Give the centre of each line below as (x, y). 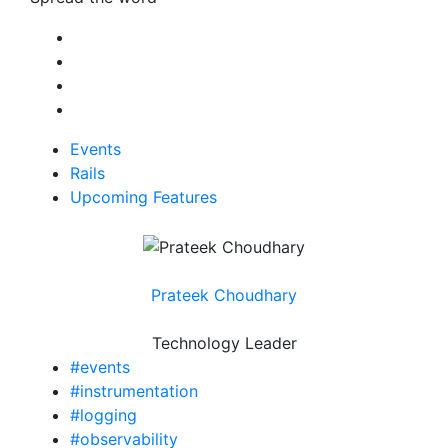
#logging (103, 414)
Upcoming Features (143, 197)
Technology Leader (224, 342)
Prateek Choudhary (224, 294)
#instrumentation (134, 390)
